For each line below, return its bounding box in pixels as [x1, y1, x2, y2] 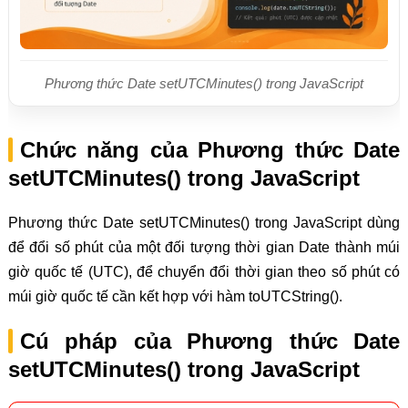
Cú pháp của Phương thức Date [19, 329, 401, 354]
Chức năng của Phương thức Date [19, 138, 401, 163]
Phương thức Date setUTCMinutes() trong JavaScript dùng [7, 215, 401, 231]
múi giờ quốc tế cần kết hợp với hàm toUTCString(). [7, 289, 342, 305]
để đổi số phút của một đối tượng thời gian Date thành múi [7, 240, 401, 256]
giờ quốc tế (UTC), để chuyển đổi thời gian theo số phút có [7, 264, 401, 280]
